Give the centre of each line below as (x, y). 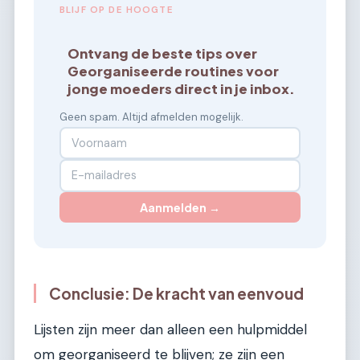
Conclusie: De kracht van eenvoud (176, 294)
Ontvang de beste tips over (163, 54)
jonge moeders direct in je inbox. (182, 89)
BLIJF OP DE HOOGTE (117, 10)
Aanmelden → (180, 207)
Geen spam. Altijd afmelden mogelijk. (151, 117)
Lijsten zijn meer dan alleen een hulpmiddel (170, 329)
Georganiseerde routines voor (174, 72)
